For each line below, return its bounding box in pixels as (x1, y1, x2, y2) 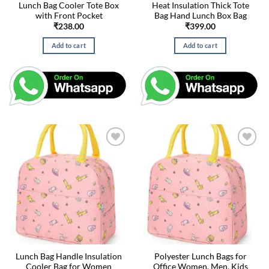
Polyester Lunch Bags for (154, 251, 247, 261)
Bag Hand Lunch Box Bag (154, 10, 247, 20)
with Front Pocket (35, 10, 103, 20)
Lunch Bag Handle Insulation (16, 251, 122, 261)
